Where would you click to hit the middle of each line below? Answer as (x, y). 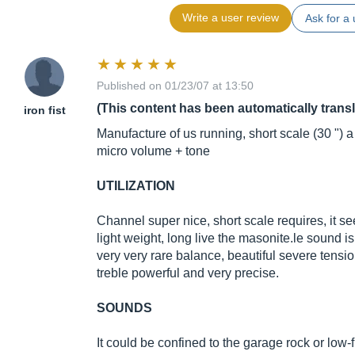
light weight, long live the (168, 239)
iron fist (44, 111)
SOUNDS (124, 308)
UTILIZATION (136, 186)
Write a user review (230, 18)
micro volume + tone (153, 151)
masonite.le (271, 239)
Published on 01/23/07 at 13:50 (175, 86)
